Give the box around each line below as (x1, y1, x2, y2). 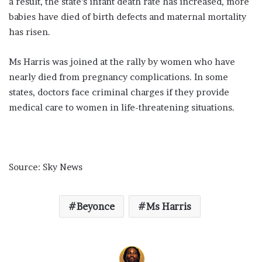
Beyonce (76, 200, 115, 212)
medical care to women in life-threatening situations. (9, 101, 235, 113)
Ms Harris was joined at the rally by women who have (9, 56, 235, 67)
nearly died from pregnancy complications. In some (9, 71, 228, 82)
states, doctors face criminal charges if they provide (9, 86, 229, 98)
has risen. (9, 26, 50, 37)
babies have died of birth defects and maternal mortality (9, 11, 246, 22)
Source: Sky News (9, 161, 82, 173)
